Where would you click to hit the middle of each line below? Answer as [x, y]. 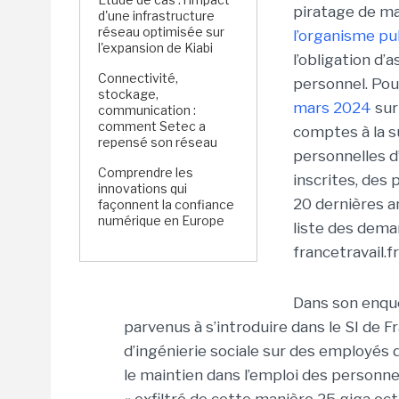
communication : [147, 110]
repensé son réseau [158, 142]
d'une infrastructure [156, 16]
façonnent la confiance [166, 204]
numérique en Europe [161, 220]
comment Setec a [152, 126]
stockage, [128, 94]
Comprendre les [146, 172]
